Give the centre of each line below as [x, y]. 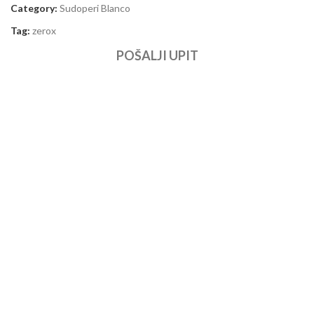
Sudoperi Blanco [95, 8]
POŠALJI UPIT [157, 55]
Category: [34, 8]
